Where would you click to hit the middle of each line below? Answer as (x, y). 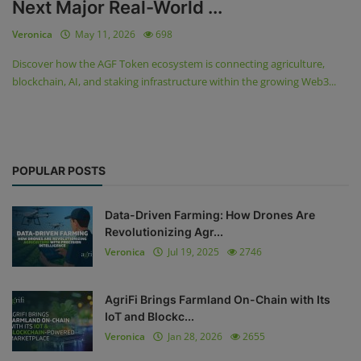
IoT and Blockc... (149, 316)
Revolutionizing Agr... (164, 232)
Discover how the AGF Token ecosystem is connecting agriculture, (168, 64)
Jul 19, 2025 (191, 252)
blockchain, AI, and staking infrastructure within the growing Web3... (174, 82)
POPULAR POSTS (59, 170)
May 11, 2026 (103, 35)
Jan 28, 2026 (193, 336)
